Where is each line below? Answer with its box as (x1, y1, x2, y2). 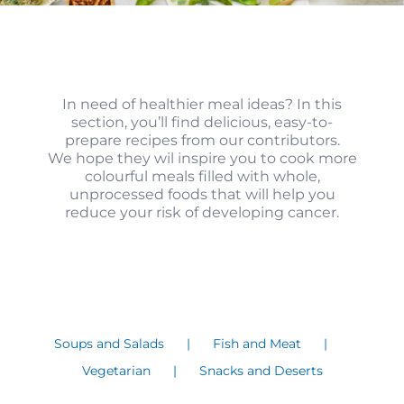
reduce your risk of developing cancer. (65, 203, 339, 221)
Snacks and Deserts (198, 362, 323, 379)
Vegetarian (81, 362, 151, 379)
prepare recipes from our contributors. (64, 131, 340, 149)
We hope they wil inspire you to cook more (47, 149, 357, 167)
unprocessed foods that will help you (69, 185, 335, 203)
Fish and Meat (213, 335, 301, 352)
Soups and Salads (54, 335, 164, 352)
